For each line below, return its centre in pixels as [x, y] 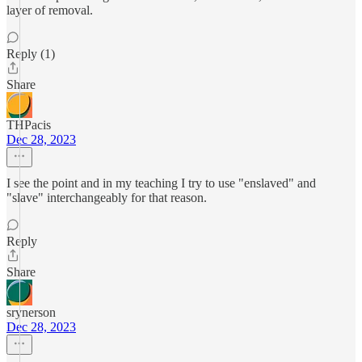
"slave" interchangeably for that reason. [107, 198]
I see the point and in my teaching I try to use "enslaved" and [161, 183]
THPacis [29, 125]
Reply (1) [31, 54]
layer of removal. [50, 10]
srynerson [31, 312]
